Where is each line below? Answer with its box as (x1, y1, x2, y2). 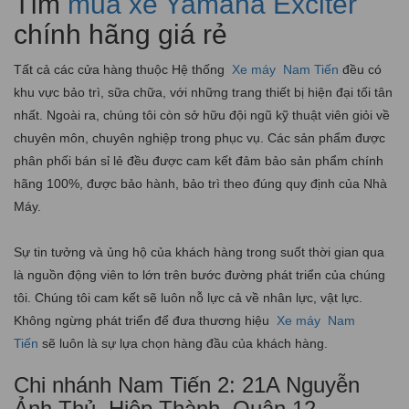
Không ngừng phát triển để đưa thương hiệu (14, 312, 273, 328)
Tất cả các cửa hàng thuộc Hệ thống (14, 61, 228, 77)
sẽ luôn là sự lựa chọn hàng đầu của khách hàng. (38, 335, 328, 351)
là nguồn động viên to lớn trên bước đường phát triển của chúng (14, 267, 385, 282)
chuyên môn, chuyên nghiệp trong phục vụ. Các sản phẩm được (14, 130, 385, 145)
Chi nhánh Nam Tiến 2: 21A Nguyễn (14, 372, 360, 397)
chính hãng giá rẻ (14, 18, 227, 49)
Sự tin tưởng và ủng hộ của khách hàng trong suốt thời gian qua (14, 244, 384, 259)
